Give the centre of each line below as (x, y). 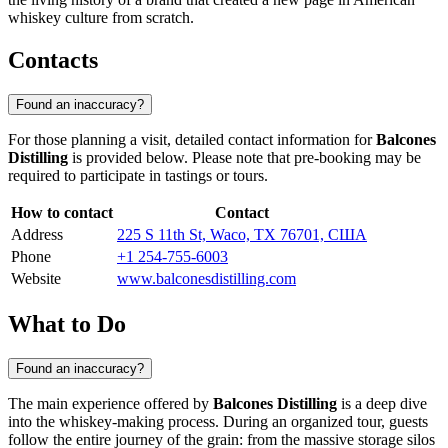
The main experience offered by (110, 403)
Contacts (53, 60)
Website (36, 278)
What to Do (67, 323)
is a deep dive (382, 403)
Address (37, 234)
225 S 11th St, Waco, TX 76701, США (242, 234)
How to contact (62, 212)
